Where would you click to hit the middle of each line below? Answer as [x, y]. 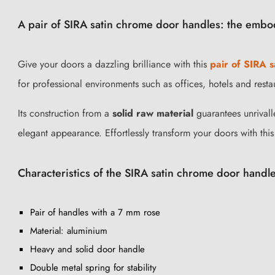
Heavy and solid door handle [87, 249]
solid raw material [153, 113]
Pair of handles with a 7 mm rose [95, 212]
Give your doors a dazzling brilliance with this [114, 64]
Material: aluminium [69, 230]
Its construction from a [65, 113]
